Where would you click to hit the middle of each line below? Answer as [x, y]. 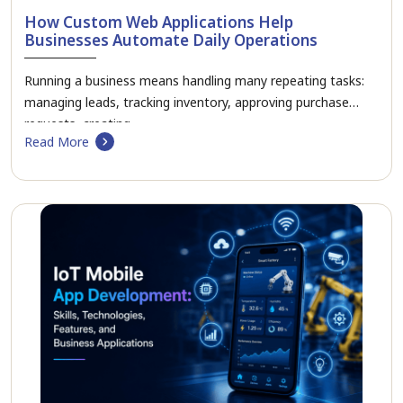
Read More [57, 141]
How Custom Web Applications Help [159, 22]
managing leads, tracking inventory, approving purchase [187, 102]
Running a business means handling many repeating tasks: [194, 80]
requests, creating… [82, 123]
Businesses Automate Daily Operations [171, 40]
